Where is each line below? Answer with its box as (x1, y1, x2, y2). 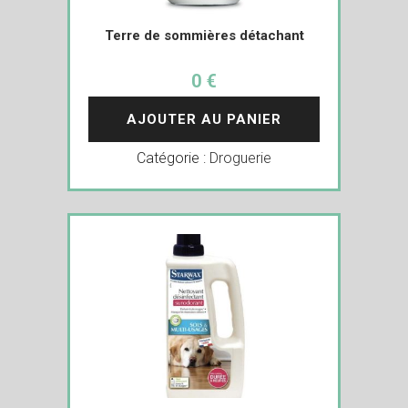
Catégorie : (137, 148, 209, 167)
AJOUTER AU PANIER (127, 110, 281, 127)
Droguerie (209, 148, 271, 167)
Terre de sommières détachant (104, 26, 304, 44)
